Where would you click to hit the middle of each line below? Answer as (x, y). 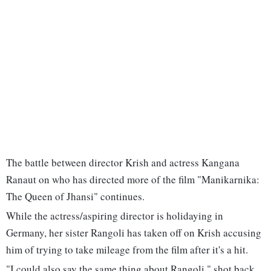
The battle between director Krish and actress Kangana (123, 163)
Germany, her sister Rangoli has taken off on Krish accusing (134, 233)
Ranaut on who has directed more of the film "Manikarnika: (133, 180)
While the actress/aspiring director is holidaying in (115, 216)
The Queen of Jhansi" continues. (75, 197)
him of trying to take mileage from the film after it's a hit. (127, 250)
